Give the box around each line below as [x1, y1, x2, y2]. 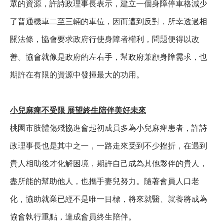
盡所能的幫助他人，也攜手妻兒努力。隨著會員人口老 [10, 177, 199, 185]
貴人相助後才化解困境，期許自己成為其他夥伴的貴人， [10, 159, 207, 168]
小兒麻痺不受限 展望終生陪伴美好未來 [10, 106, 146, 114]
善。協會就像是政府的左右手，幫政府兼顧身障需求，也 [10, 53, 207, 61]
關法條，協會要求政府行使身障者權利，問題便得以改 [10, 35, 199, 43]
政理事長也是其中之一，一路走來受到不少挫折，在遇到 [10, 142, 207, 150]
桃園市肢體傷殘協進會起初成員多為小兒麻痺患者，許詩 [10, 124, 207, 132]
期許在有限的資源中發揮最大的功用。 [10, 71, 144, 79]
